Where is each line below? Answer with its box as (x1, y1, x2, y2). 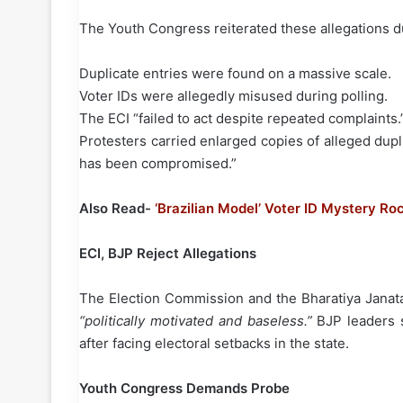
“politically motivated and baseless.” (79, 312, 312, 330)
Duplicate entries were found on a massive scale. (79, 65, 391, 83)
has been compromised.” (79, 155, 237, 173)
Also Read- (79, 200, 155, 218)
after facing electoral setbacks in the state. (79, 335, 349, 353)
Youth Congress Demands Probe (79, 380, 290, 398)
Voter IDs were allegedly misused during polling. (79, 87, 388, 105)
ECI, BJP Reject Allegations (79, 245, 256, 263)
